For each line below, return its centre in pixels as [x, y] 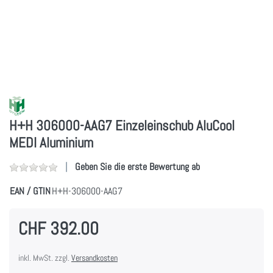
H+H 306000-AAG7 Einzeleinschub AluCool [122, 125]
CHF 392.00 [58, 228]
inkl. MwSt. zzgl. [45, 257]
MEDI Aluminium [51, 142]
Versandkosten [94, 257]
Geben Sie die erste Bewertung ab [137, 166]
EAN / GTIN [30, 191]
